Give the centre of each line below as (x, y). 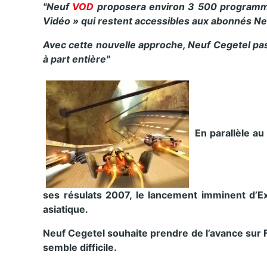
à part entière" (76, 59)
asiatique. (66, 209)
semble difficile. (80, 247)
